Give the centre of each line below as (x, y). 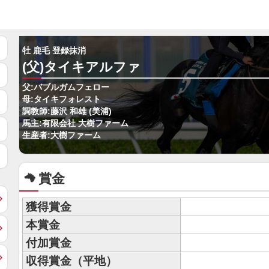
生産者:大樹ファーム (62, 135)
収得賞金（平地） (71, 261)
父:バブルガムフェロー (66, 87)
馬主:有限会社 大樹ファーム (75, 123)
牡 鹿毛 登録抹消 (54, 51)
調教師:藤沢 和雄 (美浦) (67, 111)
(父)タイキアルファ (81, 67)
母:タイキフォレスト (62, 99)
